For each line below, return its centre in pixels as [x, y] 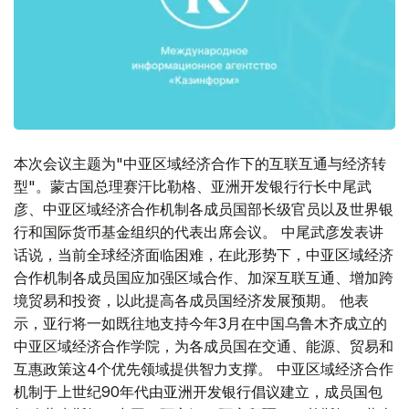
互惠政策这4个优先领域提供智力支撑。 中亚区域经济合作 [204, 369]
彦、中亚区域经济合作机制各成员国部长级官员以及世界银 [204, 210]
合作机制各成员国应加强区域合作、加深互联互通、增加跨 [204, 278]
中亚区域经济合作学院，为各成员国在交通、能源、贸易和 [204, 346]
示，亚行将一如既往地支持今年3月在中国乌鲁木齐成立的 [200, 324]
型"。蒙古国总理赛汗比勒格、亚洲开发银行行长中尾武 [193, 187]
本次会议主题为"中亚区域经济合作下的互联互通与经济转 [200, 164]
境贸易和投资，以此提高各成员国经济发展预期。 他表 [191, 301]
